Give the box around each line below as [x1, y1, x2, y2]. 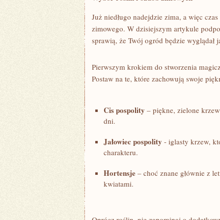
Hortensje [104, 167, 136, 178]
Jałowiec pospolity [104, 136, 162, 147]
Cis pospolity [104, 105, 145, 115]
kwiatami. [104, 179, 134, 189]
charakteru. [104, 147, 138, 157]
